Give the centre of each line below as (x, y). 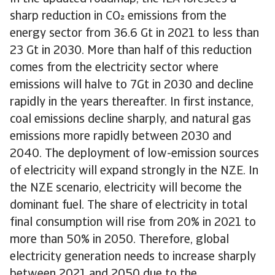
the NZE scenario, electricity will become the (126, 188)
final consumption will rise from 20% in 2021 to (133, 223)
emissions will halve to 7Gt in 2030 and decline (132, 85)
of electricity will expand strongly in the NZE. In (134, 171)
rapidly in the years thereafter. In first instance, (132, 103)
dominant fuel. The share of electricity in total (129, 206)
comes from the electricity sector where (114, 68)
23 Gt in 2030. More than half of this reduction (131, 51)
